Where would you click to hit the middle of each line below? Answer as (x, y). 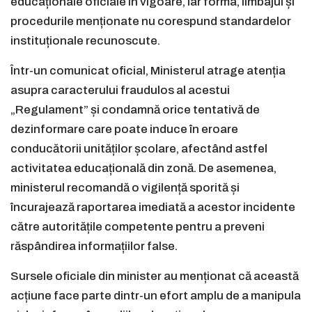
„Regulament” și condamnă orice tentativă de (135, 110)
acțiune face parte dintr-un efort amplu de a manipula (156, 296)
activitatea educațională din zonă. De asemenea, (143, 169)
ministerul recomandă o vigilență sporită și (125, 188)
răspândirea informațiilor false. (94, 247)
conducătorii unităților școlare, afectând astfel (139, 149)
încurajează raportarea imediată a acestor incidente (153, 208)
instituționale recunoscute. (85, 41)
